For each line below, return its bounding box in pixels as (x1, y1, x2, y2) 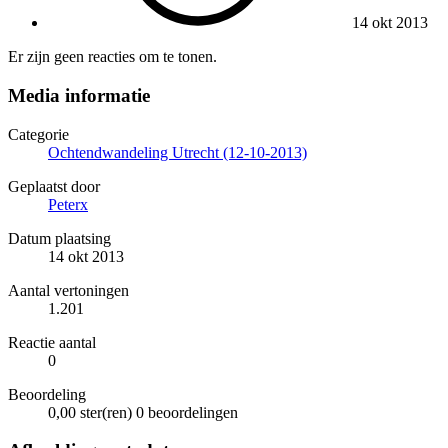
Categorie (8, 125, 69, 143)
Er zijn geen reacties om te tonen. (8, 48, 217, 66)
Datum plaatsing (8, 229, 111, 247)
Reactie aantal (8, 333, 96, 351)
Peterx (48, 195, 88, 213)
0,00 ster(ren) (48, 403, 132, 421)
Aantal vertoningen (8, 281, 129, 299)
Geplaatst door (8, 177, 100, 195)
